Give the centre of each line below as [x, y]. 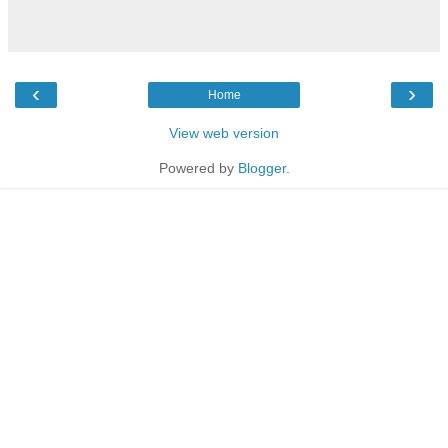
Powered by [198, 167]
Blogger [261, 167]
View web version [224, 132]
